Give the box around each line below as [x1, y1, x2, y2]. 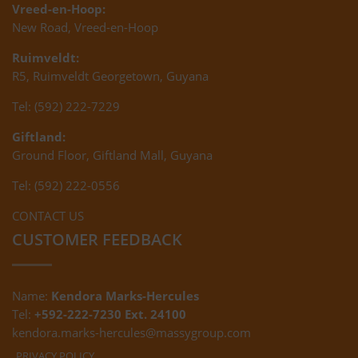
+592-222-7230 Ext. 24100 [34, 305, 186, 322]
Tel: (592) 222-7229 [12, 97, 120, 114]
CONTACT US [12, 207, 84, 224]
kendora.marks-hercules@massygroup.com [12, 324, 251, 340]
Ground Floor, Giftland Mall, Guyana [12, 146, 213, 163]
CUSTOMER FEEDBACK [12, 228, 182, 250]
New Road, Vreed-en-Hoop [12, 18, 158, 35]
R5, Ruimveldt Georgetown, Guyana [12, 67, 209, 84]
